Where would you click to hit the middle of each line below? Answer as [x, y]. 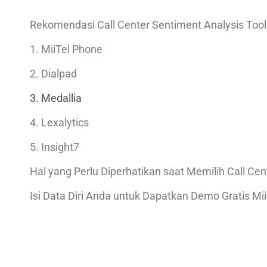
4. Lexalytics [59, 122]
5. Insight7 [55, 147]
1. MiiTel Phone [66, 49]
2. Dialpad [53, 73]
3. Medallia [56, 98]
